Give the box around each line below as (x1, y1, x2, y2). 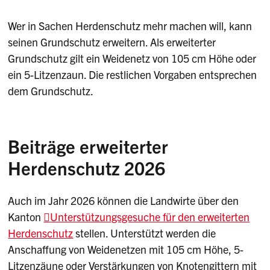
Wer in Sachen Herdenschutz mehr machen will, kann (8, 19, 253, 33)
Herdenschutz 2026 (8, 156, 166, 180)
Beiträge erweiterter (8, 134, 169, 158)
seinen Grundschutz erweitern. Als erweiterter (8, 35, 216, 49)
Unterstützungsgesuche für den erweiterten (50, 209, 250, 224)
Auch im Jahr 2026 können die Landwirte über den (8, 193, 239, 207)
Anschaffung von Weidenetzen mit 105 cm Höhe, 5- (8, 242, 244, 256)
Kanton (8, 209, 44, 224)
